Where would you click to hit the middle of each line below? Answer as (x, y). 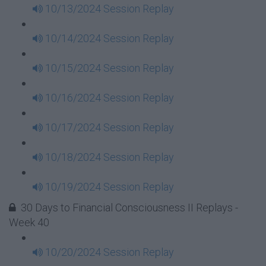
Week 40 (29, 222)
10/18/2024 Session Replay (110, 157)
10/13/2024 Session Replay (110, 9)
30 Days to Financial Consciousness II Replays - (129, 208)
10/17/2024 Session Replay (110, 127)
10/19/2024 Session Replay (110, 187)
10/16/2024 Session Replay (110, 98)
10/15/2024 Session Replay (110, 68)
